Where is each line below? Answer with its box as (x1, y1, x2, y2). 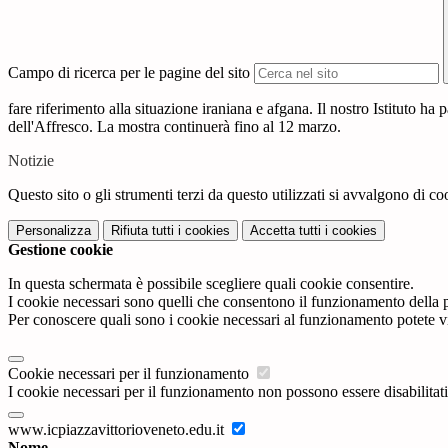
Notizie (8, 152, 54, 170)
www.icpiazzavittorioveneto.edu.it (8, 421, 228, 439)
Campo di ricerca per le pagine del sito (8, 64, 250, 82)
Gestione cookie (8, 241, 113, 259)
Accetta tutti (250, 223, 321, 239)
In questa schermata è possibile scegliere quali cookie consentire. (8, 275, 414, 293)
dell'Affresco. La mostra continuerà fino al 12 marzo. (8, 118, 341, 136)
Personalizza (16, 223, 91, 239)
